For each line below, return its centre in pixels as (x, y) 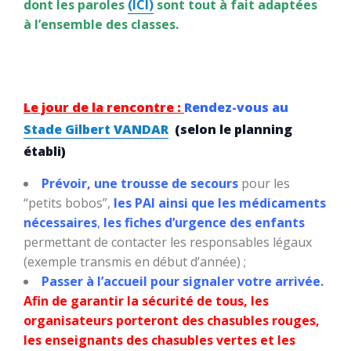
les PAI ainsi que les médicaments (220, 203)
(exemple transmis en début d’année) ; (135, 261)
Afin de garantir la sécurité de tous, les (146, 300)
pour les (266, 183)
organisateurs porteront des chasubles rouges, (172, 320)
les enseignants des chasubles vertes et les (159, 340)
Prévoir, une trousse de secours (141, 183)
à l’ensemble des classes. (101, 24)
